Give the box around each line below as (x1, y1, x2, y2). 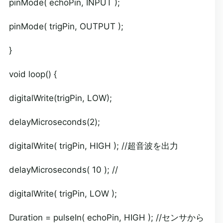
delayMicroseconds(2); (8, 117, 100, 127)
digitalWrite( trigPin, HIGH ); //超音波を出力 (8, 141, 178, 151)
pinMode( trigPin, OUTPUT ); (8, 21, 123, 31)
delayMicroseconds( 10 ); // (8, 165, 118, 175)
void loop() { (8, 69, 57, 79)
